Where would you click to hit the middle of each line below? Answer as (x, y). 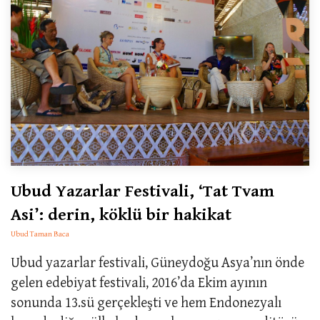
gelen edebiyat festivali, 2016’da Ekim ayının (139, 283)
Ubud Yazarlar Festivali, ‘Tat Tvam (142, 191)
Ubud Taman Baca (40, 234)
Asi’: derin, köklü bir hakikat (121, 215)
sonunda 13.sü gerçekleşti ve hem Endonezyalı (146, 303)
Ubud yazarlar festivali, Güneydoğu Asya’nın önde (157, 263)
